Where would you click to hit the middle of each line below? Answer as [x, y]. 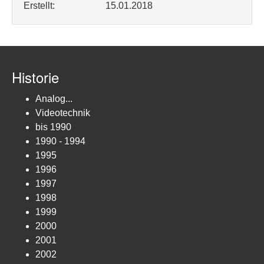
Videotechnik [63, 113]
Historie [35, 77]
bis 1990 [53, 127]
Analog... [54, 99]
